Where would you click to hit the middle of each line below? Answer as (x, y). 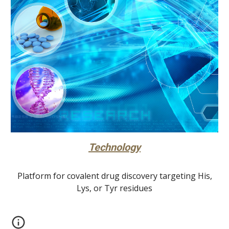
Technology (114, 147)
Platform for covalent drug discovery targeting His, (114, 176)
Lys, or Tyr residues (114, 188)
